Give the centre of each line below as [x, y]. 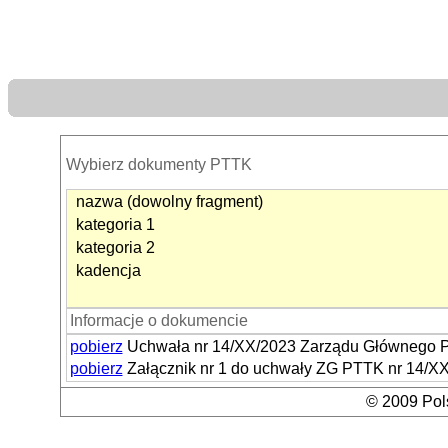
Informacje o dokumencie [158, 320]
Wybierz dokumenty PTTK [158, 164]
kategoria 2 [115, 247]
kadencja [108, 270]
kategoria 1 [115, 224]
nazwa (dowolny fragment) [169, 201]
